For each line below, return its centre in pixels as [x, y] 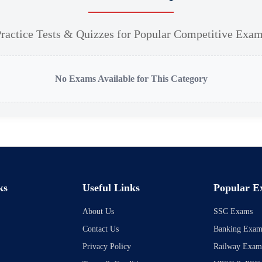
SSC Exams [233, 212]
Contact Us [101, 229]
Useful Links [111, 188]
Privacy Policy [107, 247]
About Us [99, 212]
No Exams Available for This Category [131, 79]
